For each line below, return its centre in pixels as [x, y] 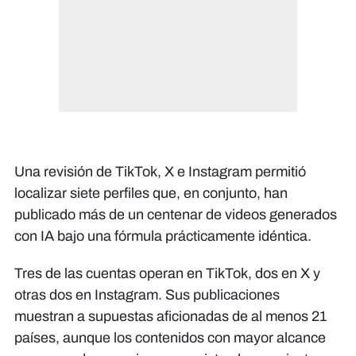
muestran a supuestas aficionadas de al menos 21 [170, 316]
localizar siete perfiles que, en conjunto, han [151, 193]
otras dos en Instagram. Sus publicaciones [147, 294]
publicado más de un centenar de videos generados [176, 214]
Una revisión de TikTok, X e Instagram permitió [160, 171]
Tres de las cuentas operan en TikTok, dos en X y [167, 273]
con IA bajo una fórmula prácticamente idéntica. [163, 236]
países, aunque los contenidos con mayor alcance [170, 337]
